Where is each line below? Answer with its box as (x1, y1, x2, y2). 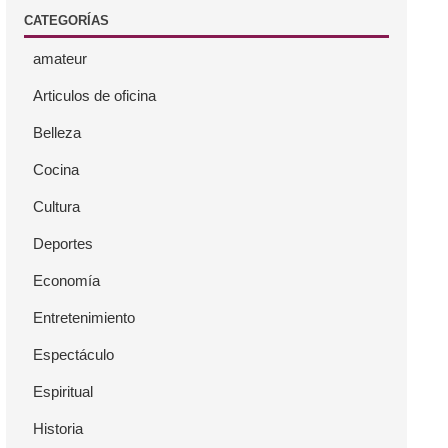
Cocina (33, 161, 80, 179)
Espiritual (33, 383, 94, 401)
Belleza (33, 124, 82, 142)
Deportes (33, 235, 94, 253)
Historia (33, 420, 84, 438)
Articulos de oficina (33, 87, 157, 105)
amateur (33, 50, 88, 68)
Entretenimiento (33, 309, 136, 327)
